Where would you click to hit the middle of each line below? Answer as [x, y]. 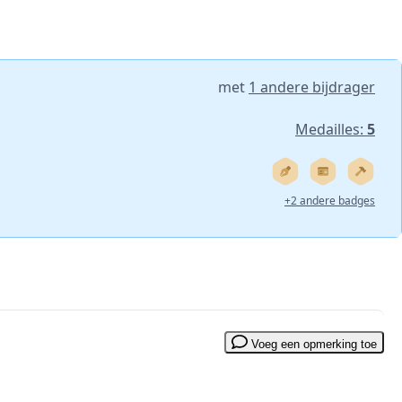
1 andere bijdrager [312, 87]
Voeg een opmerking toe [314, 344]
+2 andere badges [330, 200]
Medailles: [331, 129]
